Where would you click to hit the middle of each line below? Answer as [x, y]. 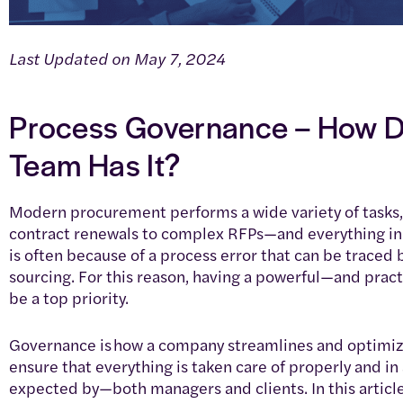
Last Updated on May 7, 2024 [117, 58]
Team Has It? [95, 163]
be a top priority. [69, 297]
